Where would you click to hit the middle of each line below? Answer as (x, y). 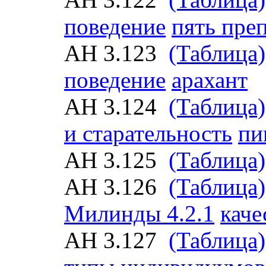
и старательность (148, 133)
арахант (210, 80)
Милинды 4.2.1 (139, 213)
